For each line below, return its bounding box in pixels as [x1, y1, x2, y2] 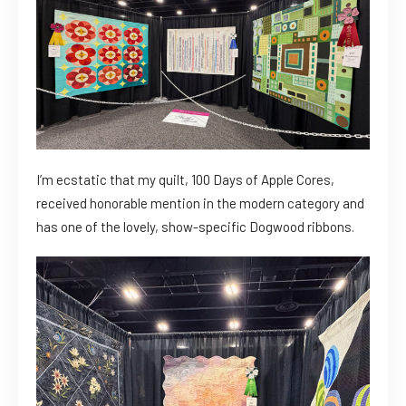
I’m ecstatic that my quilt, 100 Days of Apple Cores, [36, 170, 334, 188]
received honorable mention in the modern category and [36, 194, 364, 211]
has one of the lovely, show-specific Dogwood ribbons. [36, 217, 354, 235]
